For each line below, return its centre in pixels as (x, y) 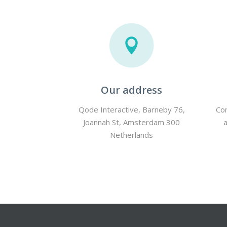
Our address (131, 90)
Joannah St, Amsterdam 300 (131, 122)
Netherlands (131, 135)
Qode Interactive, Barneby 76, (131, 109)
